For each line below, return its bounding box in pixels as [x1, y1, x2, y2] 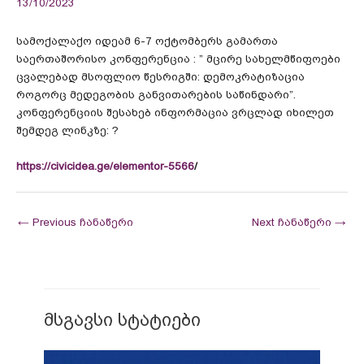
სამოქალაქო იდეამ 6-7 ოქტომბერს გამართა [16, 34, 278, 47]
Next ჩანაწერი [252, 215, 335, 228]
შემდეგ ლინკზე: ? [16, 123, 119, 136]
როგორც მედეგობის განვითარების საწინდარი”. [16, 88, 296, 101]
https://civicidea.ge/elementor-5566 [16, 159, 194, 172]
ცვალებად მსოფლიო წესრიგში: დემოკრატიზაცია [16, 70, 305, 83]
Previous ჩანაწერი [29, 215, 133, 228]
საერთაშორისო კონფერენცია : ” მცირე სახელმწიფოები [16, 52, 340, 65]
